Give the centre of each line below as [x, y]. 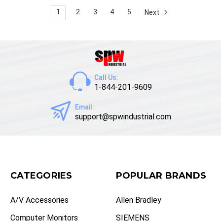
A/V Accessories [39, 200]
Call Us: [106, 77]
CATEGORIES [41, 175]
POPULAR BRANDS [161, 175]
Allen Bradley [138, 200]
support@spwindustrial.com [123, 116]
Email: [84, 107]
